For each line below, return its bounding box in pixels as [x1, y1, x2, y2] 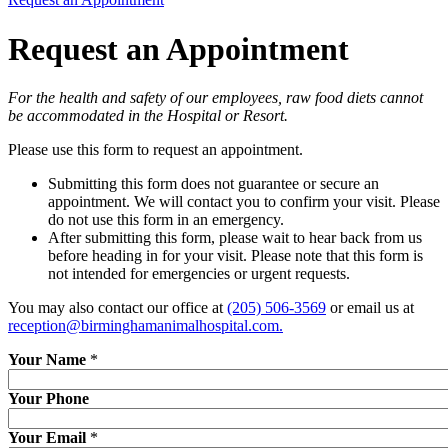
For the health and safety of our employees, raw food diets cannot [8, 89, 423, 106]
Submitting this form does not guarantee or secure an [48, 175, 379, 192]
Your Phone [8, 390, 89, 407]
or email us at [326, 299, 414, 316]
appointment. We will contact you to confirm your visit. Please [48, 193, 440, 210]
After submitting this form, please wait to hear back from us [48, 229, 422, 246]
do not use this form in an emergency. [48, 211, 284, 228]
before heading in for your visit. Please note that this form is [48, 247, 423, 264]
